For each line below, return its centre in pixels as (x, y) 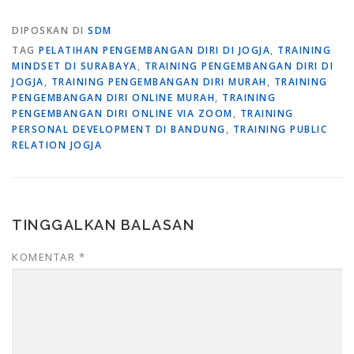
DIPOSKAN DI (50, 30)
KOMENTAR (45, 256)
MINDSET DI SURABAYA (75, 66)
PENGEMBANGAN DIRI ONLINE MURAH (113, 97)
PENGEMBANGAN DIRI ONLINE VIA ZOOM (122, 113)
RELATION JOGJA (57, 145)
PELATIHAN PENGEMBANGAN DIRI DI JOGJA (154, 50)
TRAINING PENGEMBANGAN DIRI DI (239, 66)
